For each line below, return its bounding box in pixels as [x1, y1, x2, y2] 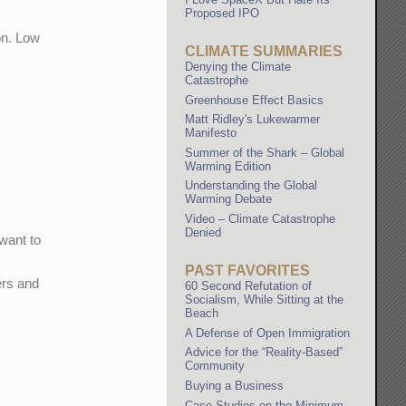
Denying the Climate [185, 59, 292, 73]
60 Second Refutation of [185, 279, 313, 294]
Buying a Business [185, 379, 285, 393]
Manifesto [185, 126, 237, 140]
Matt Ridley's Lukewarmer [185, 112, 321, 127]
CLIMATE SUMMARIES [185, 43, 343, 59]
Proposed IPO [185, 5, 260, 20]
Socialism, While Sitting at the [185, 293, 344, 307]
